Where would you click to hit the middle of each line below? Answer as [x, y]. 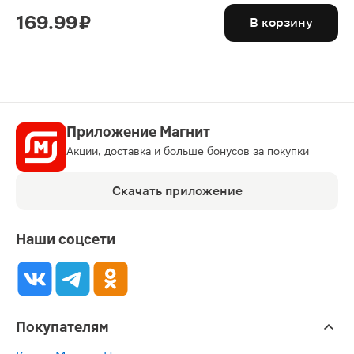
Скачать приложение [177, 190]
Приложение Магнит [138, 131]
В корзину [281, 22]
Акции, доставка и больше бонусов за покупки [188, 151]
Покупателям [62, 326]
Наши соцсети [66, 239]
